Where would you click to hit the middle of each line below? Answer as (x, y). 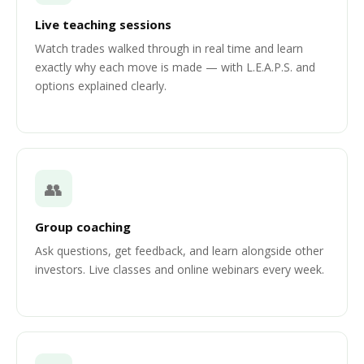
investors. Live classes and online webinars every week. (180, 269)
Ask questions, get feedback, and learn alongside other (179, 251)
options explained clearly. (101, 86)
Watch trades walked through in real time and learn (169, 48)
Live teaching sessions (103, 24)
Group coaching (83, 227)
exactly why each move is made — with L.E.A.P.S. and (175, 67)
